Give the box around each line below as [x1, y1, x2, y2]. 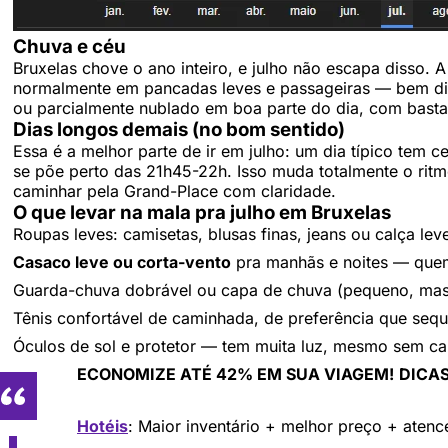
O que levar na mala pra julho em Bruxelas [13, 201, 391, 225]
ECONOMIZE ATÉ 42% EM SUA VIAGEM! [77, 364, 394, 385]
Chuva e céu [13, 35, 126, 59]
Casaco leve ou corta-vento [13, 252, 231, 273]
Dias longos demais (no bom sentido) [13, 118, 345, 142]
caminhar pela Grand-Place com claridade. [13, 181, 336, 202]
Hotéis [77, 416, 128, 437]
